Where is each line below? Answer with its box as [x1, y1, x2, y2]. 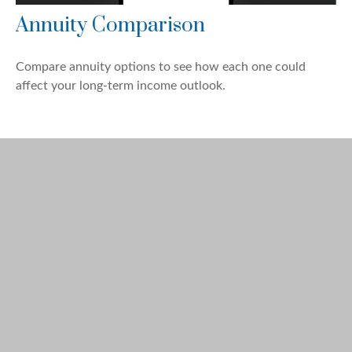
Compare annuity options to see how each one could [16, 60, 306, 74]
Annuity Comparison [16, 13, 205, 39]
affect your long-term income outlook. [16, 79, 225, 93]
